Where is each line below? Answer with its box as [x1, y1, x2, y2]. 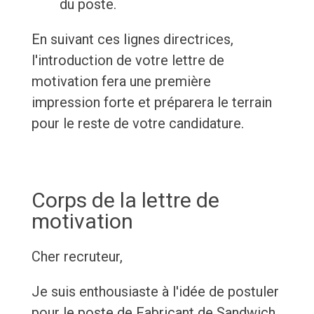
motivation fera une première [31, 73, 211, 90]
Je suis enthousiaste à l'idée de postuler [31, 283, 279, 301]
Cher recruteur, [31, 248, 123, 266]
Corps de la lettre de [31, 188, 219, 213]
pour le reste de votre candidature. [31, 115, 244, 132]
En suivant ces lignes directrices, [31, 31, 233, 48]
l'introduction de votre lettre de [31, 52, 224, 69]
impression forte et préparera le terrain [31, 94, 272, 111]
